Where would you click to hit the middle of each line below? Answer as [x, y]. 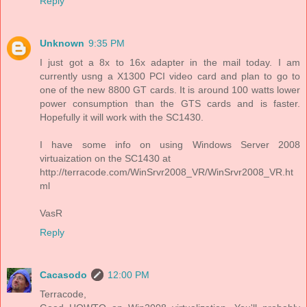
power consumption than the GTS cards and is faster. [170, 103]
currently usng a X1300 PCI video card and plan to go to [170, 76]
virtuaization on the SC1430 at [105, 158]
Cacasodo [63, 274]
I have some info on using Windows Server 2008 [170, 144]
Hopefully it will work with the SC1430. [122, 117]
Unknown [62, 43]
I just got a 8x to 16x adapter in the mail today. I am [170, 62]
